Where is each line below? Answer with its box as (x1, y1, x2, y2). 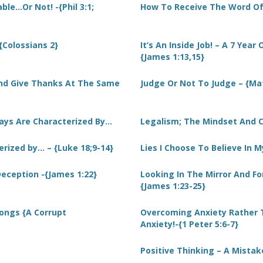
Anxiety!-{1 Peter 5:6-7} (140, 218, 238, 230)
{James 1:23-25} (140, 180, 205, 191)
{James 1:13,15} (140, 51, 204, 62)
